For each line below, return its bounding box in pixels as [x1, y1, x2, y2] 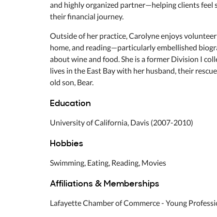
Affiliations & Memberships [50, 176, 159, 190]
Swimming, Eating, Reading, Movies [50, 158, 166, 168]
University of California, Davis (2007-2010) [50, 118, 193, 127]
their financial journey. [50, 12, 124, 21]
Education [50, 96, 91, 109]
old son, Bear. [50, 77, 93, 87]
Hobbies [50, 136, 83, 150]
